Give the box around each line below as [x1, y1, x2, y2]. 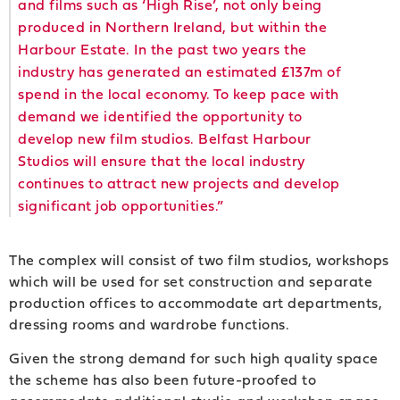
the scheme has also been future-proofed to [9, 369, 316, 391]
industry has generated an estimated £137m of [18, 60, 341, 82]
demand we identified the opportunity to [18, 104, 303, 127]
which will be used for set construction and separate [9, 270, 372, 292]
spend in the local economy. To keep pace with [18, 82, 339, 104]
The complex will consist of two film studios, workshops [9, 248, 389, 271]
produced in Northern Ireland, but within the [18, 15, 327, 37]
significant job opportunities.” [18, 194, 224, 216]
